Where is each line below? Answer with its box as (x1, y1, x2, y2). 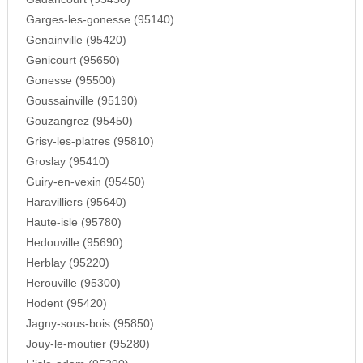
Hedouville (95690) (25, 237, 123, 250)
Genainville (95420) (25, 34, 126, 47)
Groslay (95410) (25, 156, 109, 169)
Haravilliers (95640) (25, 196, 126, 209)
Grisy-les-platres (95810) (25, 135, 154, 148)
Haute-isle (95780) (25, 216, 122, 229)
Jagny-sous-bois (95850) (25, 318, 154, 331)
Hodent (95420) (25, 297, 107, 310)
